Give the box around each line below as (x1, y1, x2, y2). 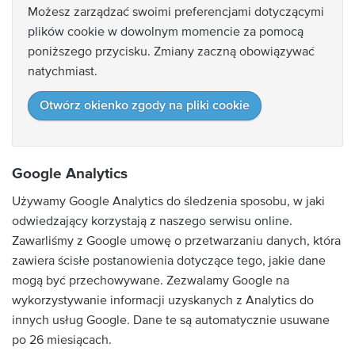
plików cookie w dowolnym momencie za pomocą (28, 23, 303, 40)
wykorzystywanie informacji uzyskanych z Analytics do (12, 292, 314, 308)
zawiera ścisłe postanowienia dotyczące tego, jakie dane (12, 253, 326, 269)
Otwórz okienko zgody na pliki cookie (40, 97, 250, 113)
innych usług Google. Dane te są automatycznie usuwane (12, 312, 330, 328)
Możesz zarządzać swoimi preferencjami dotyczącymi (28, 3, 324, 20)
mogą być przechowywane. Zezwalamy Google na (12, 273, 289, 288)
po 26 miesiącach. (12, 332, 112, 348)
